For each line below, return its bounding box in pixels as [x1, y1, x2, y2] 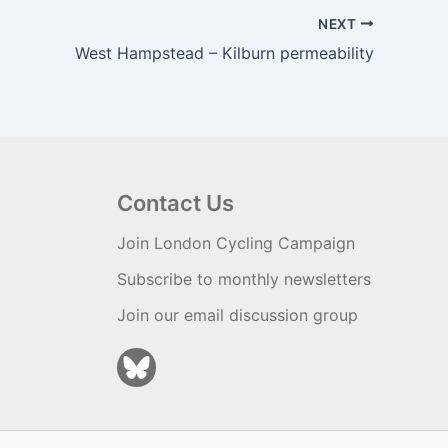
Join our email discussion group [117, 305, 358, 325]
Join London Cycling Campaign [117, 233, 355, 253]
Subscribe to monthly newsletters [117, 269, 371, 289]
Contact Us [117, 190, 234, 216]
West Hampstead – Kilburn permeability [75, 42, 374, 63]
